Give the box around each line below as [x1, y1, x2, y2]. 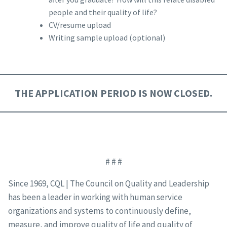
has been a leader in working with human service [8, 192, 182, 203]
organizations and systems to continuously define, [8, 205, 191, 217]
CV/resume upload [49, 20, 111, 30]
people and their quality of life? [49, 7, 157, 18]
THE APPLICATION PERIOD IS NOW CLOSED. [15, 87, 212, 100]
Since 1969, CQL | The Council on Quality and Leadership [8, 178, 209, 190]
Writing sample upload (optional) [49, 32, 165, 43]
